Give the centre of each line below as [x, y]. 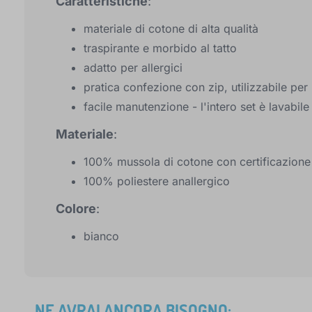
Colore [76, 209]
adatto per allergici [133, 68]
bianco [101, 236]
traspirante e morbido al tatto [160, 48]
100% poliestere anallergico [157, 181]
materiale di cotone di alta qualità [171, 29]
